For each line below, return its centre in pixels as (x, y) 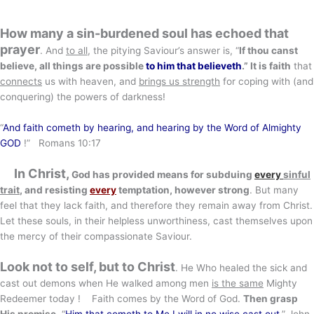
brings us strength (179, 82)
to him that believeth (194, 66)
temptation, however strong (183, 190)
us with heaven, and (90, 82)
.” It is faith (266, 66)
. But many (274, 190)
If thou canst (268, 51)
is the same (238, 283)
